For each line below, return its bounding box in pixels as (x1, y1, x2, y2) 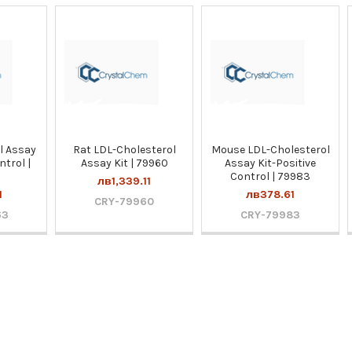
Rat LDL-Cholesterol (72, 142, 176, 156)
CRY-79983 (240, 207, 301, 222)
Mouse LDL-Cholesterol (211, 142, 330, 156)
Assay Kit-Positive (225, 156, 317, 170)
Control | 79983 (230, 169, 311, 183)
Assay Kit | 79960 (80, 156, 168, 170)
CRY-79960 (94, 194, 155, 208)
